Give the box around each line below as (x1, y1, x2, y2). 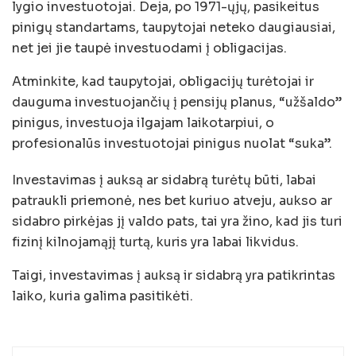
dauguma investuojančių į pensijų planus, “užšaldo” (12, 93, 342, 110)
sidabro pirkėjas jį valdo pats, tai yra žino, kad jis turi (12, 212, 342, 230)
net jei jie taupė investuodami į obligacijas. (12, 39, 287, 56)
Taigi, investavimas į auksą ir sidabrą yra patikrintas (12, 266, 335, 284)
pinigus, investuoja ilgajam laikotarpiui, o (12, 114, 274, 131)
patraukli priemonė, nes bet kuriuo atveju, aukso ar (12, 192, 332, 209)
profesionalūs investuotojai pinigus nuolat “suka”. (12, 134, 332, 152)
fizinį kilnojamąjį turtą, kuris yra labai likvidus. (12, 233, 299, 250)
